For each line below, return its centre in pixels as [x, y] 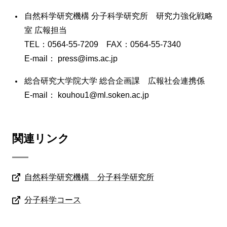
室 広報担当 [46, 30]
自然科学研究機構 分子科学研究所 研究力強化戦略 [119, 16]
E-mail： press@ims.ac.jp [71, 59]
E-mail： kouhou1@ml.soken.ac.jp [87, 95]
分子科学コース [53, 200]
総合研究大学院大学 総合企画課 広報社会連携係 [115, 81]
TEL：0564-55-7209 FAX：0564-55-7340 [103, 45]
